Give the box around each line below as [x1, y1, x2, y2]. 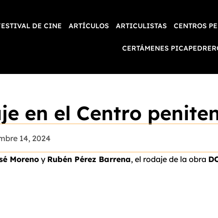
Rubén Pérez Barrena [47, 154, 131, 164]
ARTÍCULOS [69, 21, 109, 30]
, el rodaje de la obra [131, 154, 208, 164]
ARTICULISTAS [116, 21, 167, 30]
